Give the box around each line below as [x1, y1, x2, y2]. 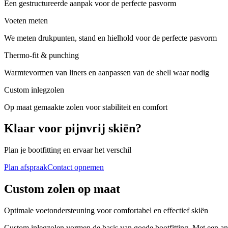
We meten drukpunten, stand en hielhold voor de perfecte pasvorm [4, 33, 217, 42]
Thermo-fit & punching [4, 50, 79, 60]
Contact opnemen [47, 163, 104, 172]
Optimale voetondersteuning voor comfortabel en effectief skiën [4, 206, 208, 215]
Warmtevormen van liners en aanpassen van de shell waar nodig [4, 68, 209, 77]
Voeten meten [4, 16, 48, 25]
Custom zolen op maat [4, 182, 120, 196]
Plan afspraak [4, 163, 47, 172]
